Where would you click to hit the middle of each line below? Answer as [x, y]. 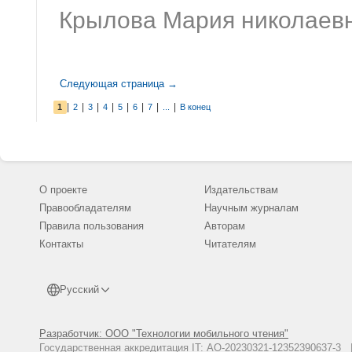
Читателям [230, 244]
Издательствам [241, 190]
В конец [195, 107]
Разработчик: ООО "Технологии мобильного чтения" [164, 334]
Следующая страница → [119, 84]
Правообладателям [85, 208]
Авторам [225, 226]
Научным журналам [251, 208]
